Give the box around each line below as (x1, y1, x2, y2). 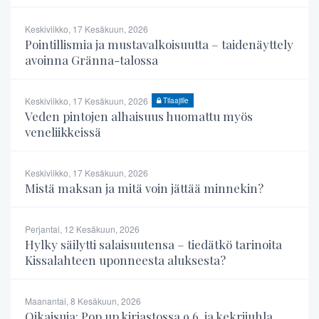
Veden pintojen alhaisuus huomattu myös (25, 108, 253, 124)
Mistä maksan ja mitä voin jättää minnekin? (25, 179, 263, 196)
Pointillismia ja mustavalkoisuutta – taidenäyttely (25, 36, 293, 52)
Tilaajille (161, 95, 189, 105)
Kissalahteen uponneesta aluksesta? (25, 251, 226, 268)
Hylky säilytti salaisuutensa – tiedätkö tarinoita (25, 236, 282, 252)
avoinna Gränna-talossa (25, 51, 158, 68)
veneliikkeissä (25, 123, 101, 140)
